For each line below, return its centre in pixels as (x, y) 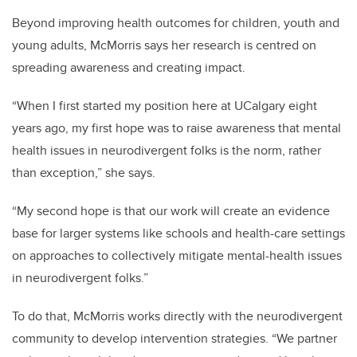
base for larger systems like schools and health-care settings (178, 233)
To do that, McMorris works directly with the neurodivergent (177, 316)
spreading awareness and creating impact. (131, 67)
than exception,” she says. (85, 172)
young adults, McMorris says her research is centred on (164, 45)
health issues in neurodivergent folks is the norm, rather (167, 150)
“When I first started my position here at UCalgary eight (165, 105)
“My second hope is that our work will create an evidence (171, 210)
